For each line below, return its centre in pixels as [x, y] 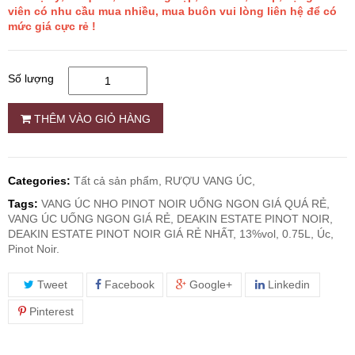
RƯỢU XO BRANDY [85, 80]
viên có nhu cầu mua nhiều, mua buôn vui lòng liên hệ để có [172, 11]
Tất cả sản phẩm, [118, 181]
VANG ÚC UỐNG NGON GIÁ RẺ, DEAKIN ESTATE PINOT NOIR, [170, 219]
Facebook [128, 284]
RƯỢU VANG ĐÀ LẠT [90, 216]
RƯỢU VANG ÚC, [210, 181]
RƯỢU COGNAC [77, 170]
